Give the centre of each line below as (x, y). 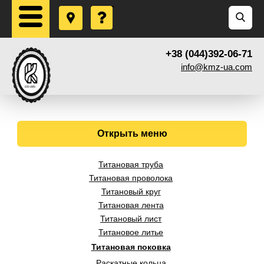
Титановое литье (131, 232)
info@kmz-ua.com (217, 67)
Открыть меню (132, 133)
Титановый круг (131, 192)
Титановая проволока (131, 178)
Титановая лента (131, 205)
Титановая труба (131, 164)
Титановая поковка (131, 247)
